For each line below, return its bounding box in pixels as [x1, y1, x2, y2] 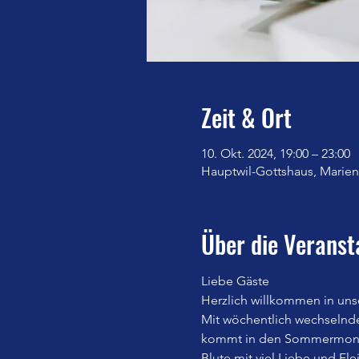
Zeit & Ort [200, 99, 292, 135]
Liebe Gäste [200, 272, 269, 288]
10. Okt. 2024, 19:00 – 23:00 [200, 145, 350, 161]
